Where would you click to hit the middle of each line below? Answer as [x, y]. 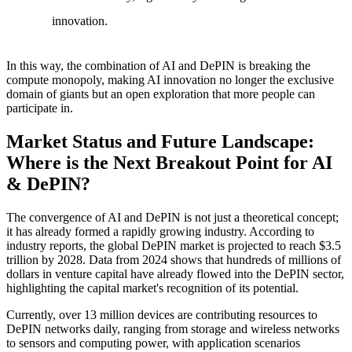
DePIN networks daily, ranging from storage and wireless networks [173, 329]
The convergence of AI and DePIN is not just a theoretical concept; [172, 218]
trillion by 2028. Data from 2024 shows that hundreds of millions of [174, 260]
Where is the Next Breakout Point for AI [169, 163]
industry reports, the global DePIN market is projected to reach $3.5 [174, 246]
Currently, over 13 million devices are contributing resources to [162, 315]
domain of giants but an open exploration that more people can [161, 94]
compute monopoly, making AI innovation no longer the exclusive [170, 80]
